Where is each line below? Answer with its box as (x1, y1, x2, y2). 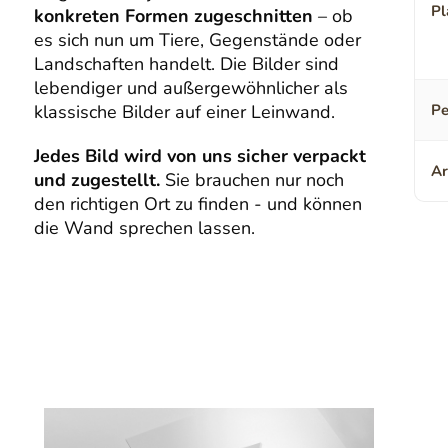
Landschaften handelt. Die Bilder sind (34, 52, 340, 77)
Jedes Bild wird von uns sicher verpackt (34, 144, 367, 169)
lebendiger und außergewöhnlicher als (34, 76, 349, 101)
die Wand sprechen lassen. (34, 216, 256, 241)
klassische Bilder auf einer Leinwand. (34, 100, 336, 125)
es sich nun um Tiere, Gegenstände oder (34, 28, 362, 53)
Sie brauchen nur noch (160, 168, 345, 193)
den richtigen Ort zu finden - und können (34, 192, 363, 217)
